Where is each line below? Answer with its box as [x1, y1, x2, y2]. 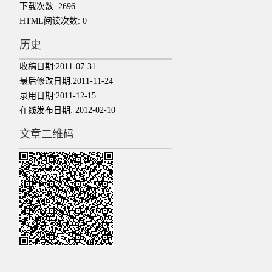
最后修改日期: [19, 76, 73, 86]
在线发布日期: [19, 106, 75, 115]
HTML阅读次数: [19, 16, 83, 25]
